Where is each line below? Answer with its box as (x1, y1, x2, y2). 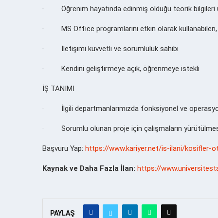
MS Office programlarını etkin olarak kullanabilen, (61, 24, 217, 33)
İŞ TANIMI (42, 84, 74, 93)
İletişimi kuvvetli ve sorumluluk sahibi (61, 44, 179, 53)
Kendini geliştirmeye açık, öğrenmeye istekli (61, 64, 200, 73)
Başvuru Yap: (42, 144, 85, 153)
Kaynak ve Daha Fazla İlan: (42, 163, 135, 173)
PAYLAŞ (50, 209, 74, 217)
